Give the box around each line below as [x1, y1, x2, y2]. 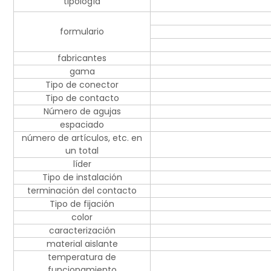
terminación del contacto [27, 184, 137, 197]
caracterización [48, 224, 116, 237]
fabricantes [57, 52, 106, 65]
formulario [60, 25, 104, 38]
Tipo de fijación [50, 198, 114, 211]
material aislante [46, 238, 118, 250]
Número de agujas [43, 105, 121, 118]
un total [65, 145, 99, 157]
